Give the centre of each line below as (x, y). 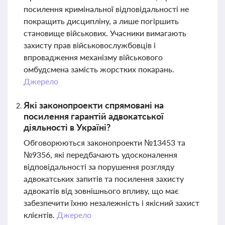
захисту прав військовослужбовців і (90, 45)
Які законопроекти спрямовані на (94, 105)
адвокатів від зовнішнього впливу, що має (101, 191)
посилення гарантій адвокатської (94, 116)
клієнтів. (40, 215)
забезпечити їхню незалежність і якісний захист (111, 203)
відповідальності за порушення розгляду (99, 166)
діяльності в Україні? (67, 127)
